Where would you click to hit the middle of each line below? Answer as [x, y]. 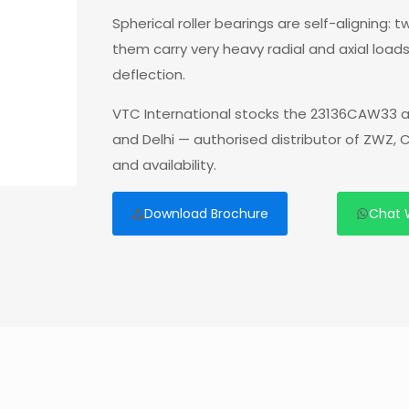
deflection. [148, 75]
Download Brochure [206, 214]
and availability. [164, 165]
